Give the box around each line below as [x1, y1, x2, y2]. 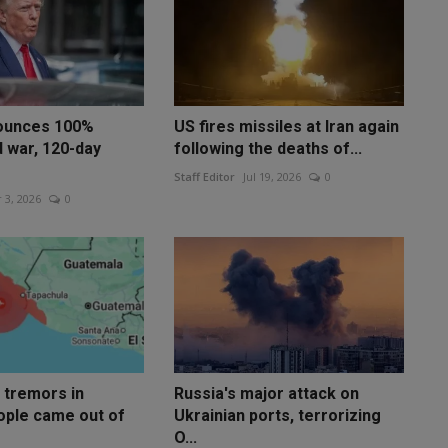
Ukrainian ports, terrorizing [173, 406, 381, 426]
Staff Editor [173, 168, 235, 184]
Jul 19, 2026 [242, 168, 301, 184]
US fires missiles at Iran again [173, 116, 399, 136]
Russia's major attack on [173, 384, 359, 404]
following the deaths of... [173, 138, 362, 158]
